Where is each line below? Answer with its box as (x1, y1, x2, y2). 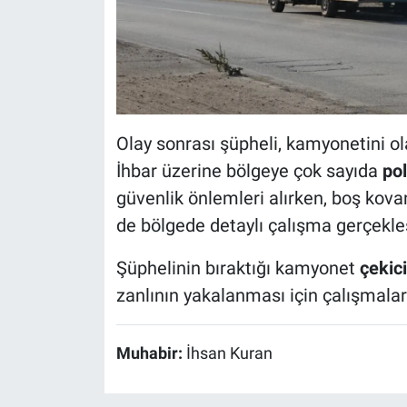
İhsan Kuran (185, 343, 273, 362)
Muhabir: (115, 343, 186, 362)
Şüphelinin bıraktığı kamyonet (115, 256, 360, 279)
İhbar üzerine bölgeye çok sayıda (115, 159, 382, 182)
